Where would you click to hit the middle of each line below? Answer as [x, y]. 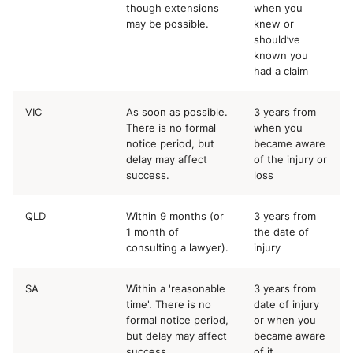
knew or [274, 24]
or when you [285, 320]
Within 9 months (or [175, 216]
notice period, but [170, 144]
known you [281, 56]
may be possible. [167, 24]
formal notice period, [177, 320]
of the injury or [290, 160]
